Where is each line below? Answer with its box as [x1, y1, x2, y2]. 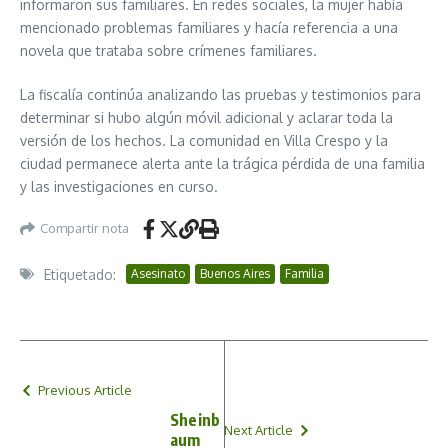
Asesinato [131, 266, 185, 282]
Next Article [224, 421, 293, 438]
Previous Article [38, 381, 132, 398]
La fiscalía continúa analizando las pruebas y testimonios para [20, 85, 421, 103]
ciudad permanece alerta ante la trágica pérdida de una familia [20, 154, 425, 172]
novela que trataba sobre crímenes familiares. [20, 41, 317, 59]
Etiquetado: [44, 265, 116, 283]
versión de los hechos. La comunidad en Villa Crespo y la [20, 131, 388, 149]
